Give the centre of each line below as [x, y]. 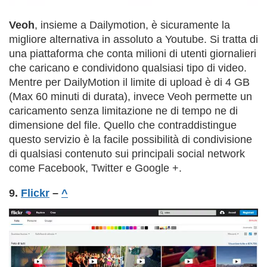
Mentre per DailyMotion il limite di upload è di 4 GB [129, 82]
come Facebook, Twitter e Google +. [95, 168]
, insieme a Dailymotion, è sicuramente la [132, 25]
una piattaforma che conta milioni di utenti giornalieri [133, 53]
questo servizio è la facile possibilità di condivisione [131, 139]
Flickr [35, 193]
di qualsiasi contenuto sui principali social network [127, 153]
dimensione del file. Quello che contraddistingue [123, 125]
